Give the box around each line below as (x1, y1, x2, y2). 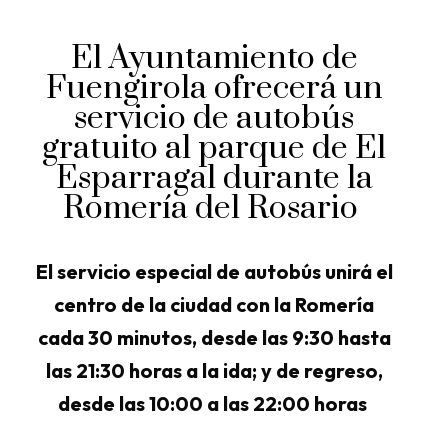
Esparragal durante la (55, 158, 373, 199)
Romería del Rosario (63, 188, 366, 229)
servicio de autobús (74, 98, 355, 139)
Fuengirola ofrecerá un (45, 68, 383, 109)
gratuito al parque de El (42, 128, 387, 169)
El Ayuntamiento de (70, 38, 358, 79)
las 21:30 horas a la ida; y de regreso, (45, 358, 383, 383)
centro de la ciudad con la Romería (54, 292, 375, 317)
